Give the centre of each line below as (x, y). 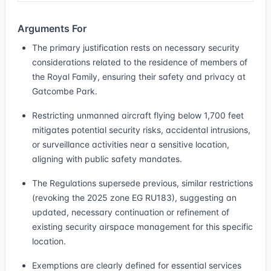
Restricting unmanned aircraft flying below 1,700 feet (138, 115)
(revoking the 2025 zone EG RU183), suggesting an (134, 198)
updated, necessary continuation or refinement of (131, 212)
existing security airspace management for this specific (142, 227)
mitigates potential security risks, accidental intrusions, (141, 130)
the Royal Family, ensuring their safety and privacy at (139, 77)
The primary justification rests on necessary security (136, 47)
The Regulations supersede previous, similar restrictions (142, 183)
